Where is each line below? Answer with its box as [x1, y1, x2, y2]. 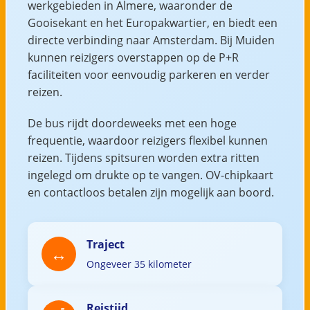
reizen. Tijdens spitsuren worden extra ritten [27, 149, 259, 165]
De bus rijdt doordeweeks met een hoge [27, 115, 237, 131]
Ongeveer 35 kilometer [86, 257, 192, 271]
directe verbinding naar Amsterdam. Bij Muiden [27, 32, 275, 48]
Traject [86, 236, 125, 252]
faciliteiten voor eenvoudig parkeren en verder [27, 66, 270, 82]
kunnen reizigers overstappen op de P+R [27, 49, 239, 65]
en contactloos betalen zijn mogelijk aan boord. [27, 184, 274, 200]
